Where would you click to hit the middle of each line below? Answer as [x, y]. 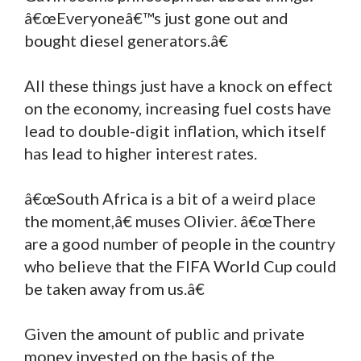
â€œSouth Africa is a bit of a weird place [170, 198]
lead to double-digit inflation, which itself [175, 130]
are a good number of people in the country [180, 243]
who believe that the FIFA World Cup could [180, 266]
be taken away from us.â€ [114, 288]
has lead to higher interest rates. [141, 153]
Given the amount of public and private [164, 333]
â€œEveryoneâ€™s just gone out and [156, 17]
